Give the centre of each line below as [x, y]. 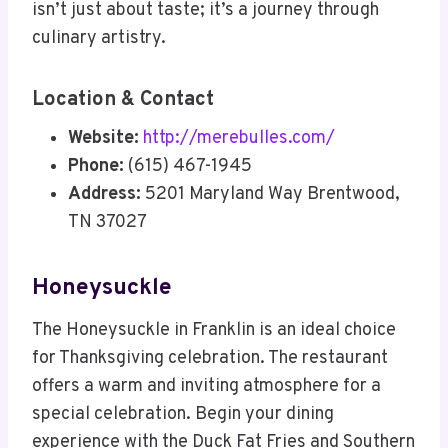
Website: [103, 139]
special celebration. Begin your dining [183, 415]
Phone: [96, 167]
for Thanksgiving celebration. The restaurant [210, 359]
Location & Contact [123, 100]
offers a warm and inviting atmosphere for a [206, 387]
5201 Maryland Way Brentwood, [270, 195]
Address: [104, 195]
